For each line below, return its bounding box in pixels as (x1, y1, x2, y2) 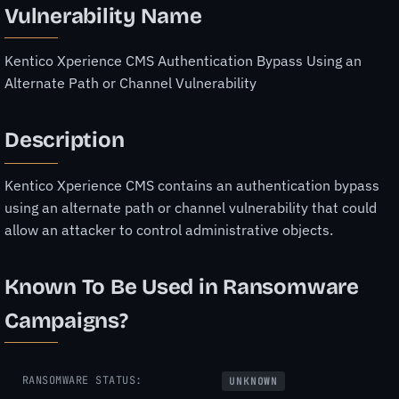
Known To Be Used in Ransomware (4, 273, 359, 299)
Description (4, 127, 125, 153)
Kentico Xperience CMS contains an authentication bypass (4, 175, 379, 194)
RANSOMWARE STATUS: (22, 372, 142, 387)
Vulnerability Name (4, 3, 202, 28)
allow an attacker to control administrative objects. (4, 220, 333, 239)
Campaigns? (4, 307, 128, 333)
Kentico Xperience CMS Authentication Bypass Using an (4, 52, 362, 70)
